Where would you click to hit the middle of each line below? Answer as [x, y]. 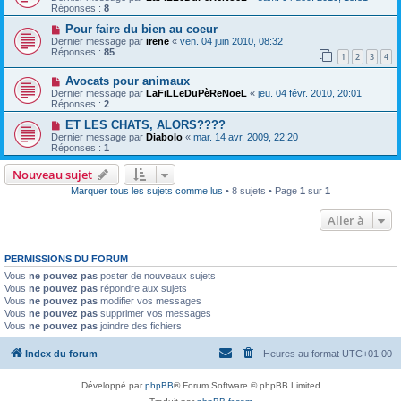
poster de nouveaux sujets [157, 276]
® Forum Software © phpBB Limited [247, 385]
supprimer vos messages [154, 314]
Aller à [346, 221]
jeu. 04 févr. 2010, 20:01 [310, 94]
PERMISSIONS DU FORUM [66, 259]
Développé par [113, 385]
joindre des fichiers [140, 326]
